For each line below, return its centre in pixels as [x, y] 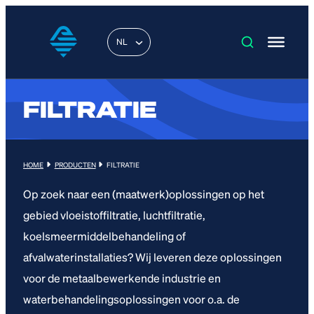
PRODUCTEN [75, 164]
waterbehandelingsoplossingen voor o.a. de [131, 299]
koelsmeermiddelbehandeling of [104, 235]
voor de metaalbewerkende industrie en [122, 278]
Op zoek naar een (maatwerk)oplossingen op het [144, 193]
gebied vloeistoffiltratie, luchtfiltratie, [114, 214]
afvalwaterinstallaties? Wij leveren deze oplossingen [152, 257]
